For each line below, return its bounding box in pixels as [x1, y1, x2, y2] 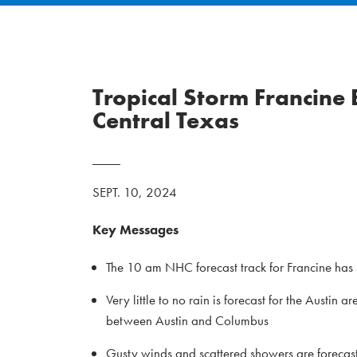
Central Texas [92, 106, 239, 135]
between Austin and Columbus [106, 312, 269, 329]
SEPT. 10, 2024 [92, 183, 177, 201]
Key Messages [92, 221, 178, 238]
